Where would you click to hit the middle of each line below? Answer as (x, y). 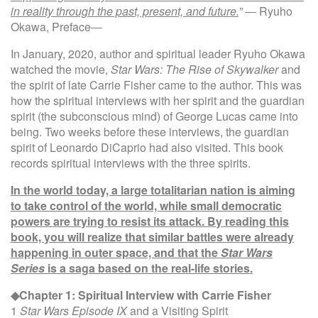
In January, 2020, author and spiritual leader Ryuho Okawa (158, 53)
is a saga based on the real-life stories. (149, 268)
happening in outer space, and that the (116, 252)
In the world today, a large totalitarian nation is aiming (153, 190)
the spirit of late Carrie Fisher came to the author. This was (156, 84)
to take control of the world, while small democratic (146, 205)
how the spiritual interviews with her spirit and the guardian (158, 100)
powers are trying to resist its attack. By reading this (150, 221)
